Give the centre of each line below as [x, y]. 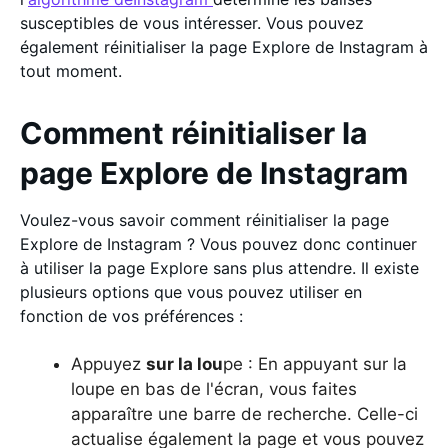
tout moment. [73, 71]
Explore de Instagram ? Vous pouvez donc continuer [218, 244]
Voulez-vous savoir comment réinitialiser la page [204, 220]
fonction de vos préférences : [131, 316]
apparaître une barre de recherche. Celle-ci [244, 414]
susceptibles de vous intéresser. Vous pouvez [192, 23]
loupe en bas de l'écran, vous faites [214, 389]
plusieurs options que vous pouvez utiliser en [191, 292]
